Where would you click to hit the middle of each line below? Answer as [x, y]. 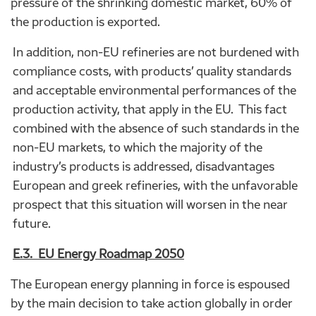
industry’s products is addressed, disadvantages [144, 166]
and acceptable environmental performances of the [154, 90]
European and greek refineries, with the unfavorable [155, 185]
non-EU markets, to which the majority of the [138, 147]
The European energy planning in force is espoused [150, 284]
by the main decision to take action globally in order [152, 303]
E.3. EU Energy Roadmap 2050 [98, 254]
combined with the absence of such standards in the [156, 128]
